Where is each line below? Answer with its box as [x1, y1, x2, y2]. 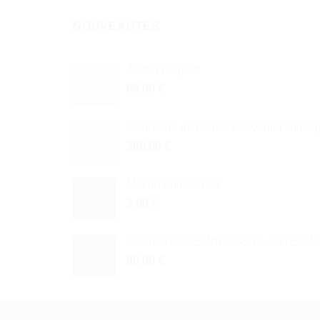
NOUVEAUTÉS [73, 19, 160, 32]
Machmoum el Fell [126, 179, 220, 191]
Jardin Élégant [126, 64, 200, 76]
